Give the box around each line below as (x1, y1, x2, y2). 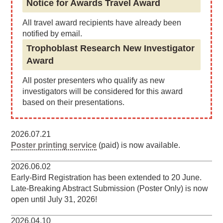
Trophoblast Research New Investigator (26, 43, 195, 54)
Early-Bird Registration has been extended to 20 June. (11, 173, 202, 182)
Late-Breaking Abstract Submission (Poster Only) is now (11, 184, 209, 193)
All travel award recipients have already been (22, 18, 181, 27)
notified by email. (22, 29, 82, 38)
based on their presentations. (22, 98, 124, 107)
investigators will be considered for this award (22, 87, 183, 96)
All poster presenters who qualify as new (22, 76, 165, 85)
